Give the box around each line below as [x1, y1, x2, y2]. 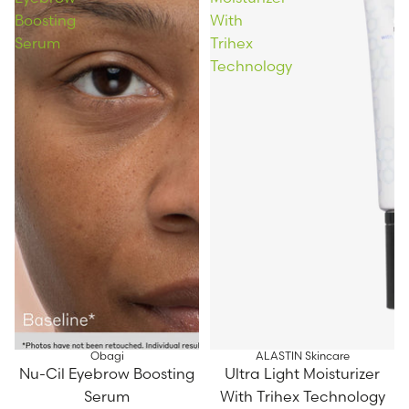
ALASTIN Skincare [255, 349, 350, 363]
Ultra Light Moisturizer [225, 364, 380, 383]
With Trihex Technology [219, 387, 385, 406]
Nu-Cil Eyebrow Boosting [19, 364, 194, 383]
